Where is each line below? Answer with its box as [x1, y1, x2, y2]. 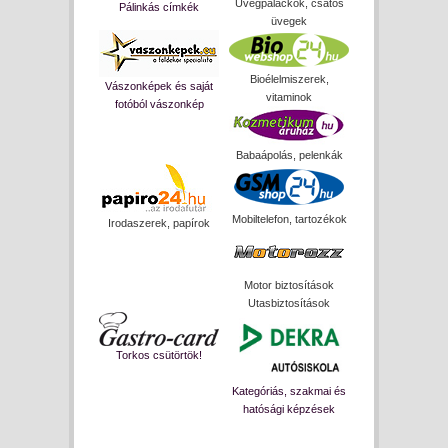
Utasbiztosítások [248, 297, 330, 309]
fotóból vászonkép [114, 98, 204, 110]
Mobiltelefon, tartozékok [231, 213, 347, 225]
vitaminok [266, 91, 312, 103]
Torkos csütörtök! [116, 349, 202, 361]
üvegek [271, 15, 307, 27]
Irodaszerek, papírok [108, 217, 210, 229]
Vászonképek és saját [105, 80, 213, 92]
